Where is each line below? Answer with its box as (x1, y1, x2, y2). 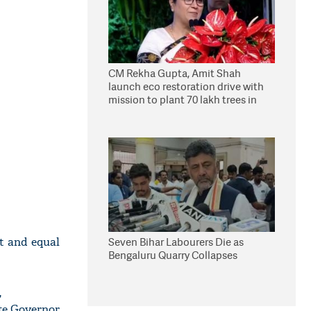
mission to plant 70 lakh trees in (108, 92, 257, 107)
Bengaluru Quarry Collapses (108, 248, 237, 262)
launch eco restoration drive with (108, 79, 264, 94)
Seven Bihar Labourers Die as (108, 235, 244, 249)
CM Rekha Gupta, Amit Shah (108, 66, 241, 81)
